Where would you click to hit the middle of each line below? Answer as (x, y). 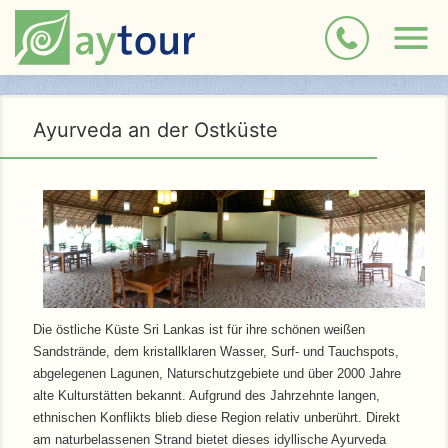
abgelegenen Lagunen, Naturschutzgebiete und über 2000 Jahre (217, 373)
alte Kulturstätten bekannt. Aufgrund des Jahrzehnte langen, (206, 395)
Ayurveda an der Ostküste (155, 130)
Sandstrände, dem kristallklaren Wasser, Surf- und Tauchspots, (216, 351)
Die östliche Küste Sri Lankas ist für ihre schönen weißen (199, 329)
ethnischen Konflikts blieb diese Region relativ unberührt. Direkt (216, 417)
